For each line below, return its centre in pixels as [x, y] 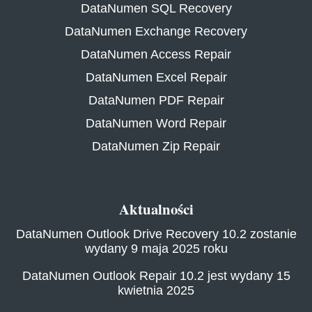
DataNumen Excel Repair [156, 77]
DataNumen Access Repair [156, 54]
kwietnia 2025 [156, 290]
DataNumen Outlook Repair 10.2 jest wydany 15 [156, 275]
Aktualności [156, 209]
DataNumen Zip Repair [156, 146]
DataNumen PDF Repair [156, 100]
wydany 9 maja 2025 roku [156, 248]
